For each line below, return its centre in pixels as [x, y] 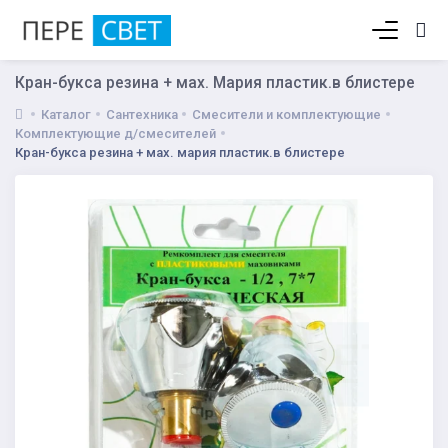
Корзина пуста [318, 35]
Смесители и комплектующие [287, 114]
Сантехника [141, 114]
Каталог [66, 114]
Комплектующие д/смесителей [115, 133]
